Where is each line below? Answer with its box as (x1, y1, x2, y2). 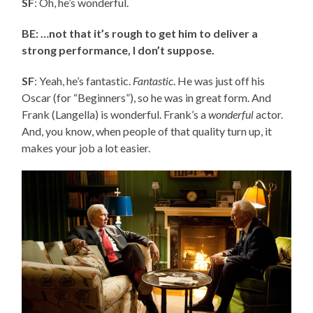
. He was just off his (173, 73, 265, 87)
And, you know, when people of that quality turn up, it (22, 124, 272, 138)
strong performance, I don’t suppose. (22, 43, 215, 57)
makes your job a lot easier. (22, 140, 151, 154)
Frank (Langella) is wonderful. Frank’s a (22, 107, 209, 121)
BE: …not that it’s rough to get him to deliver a (22, 26, 259, 40)
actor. (254, 107, 284, 121)
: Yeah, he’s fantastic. (34, 73, 133, 87)
